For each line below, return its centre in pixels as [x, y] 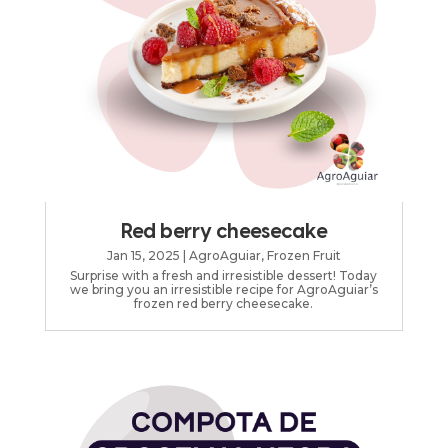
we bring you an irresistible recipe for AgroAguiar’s [223, 290]
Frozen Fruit [303, 256]
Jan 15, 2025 [143, 256]
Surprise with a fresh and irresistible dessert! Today [224, 276]
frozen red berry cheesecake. [224, 304]
